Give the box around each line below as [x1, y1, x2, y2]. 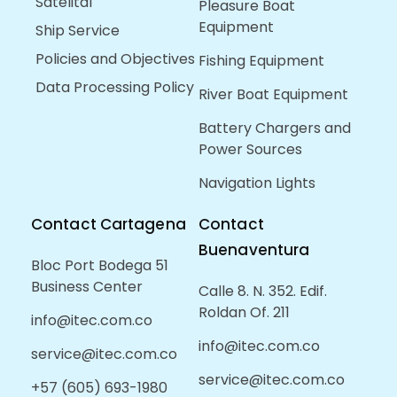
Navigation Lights [198, 173, 315, 194]
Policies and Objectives [35, 49, 195, 70]
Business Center [31, 276, 143, 298]
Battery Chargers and [198, 118, 351, 139]
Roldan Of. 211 [198, 302, 290, 323]
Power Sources [198, 139, 302, 160]
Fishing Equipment [198, 51, 324, 72]
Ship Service [35, 20, 120, 42]
